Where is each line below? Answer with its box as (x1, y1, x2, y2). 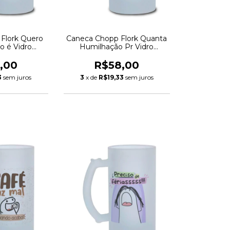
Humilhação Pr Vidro (80, 42, 154, 51)
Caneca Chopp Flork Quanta (66, 33, 167, 43)
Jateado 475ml (90, 50, 143, 60)
